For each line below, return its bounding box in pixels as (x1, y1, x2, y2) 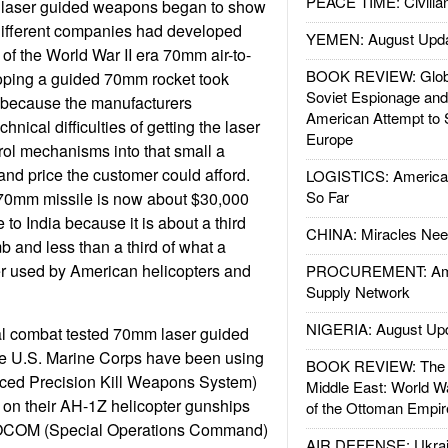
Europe (305, 128, 353, 149)
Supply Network (305, 281, 410, 302)
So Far (305, 186, 349, 207)
